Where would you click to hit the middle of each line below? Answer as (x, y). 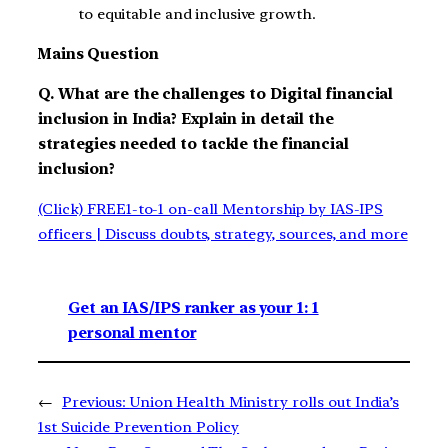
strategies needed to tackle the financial (193, 143)
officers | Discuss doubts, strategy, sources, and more (223, 233)
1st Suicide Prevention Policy (139, 427)
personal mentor (132, 333)
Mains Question (98, 54)
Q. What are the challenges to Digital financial (216, 93)
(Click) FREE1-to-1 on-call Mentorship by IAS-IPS (211, 208)
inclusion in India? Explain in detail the (186, 118)
